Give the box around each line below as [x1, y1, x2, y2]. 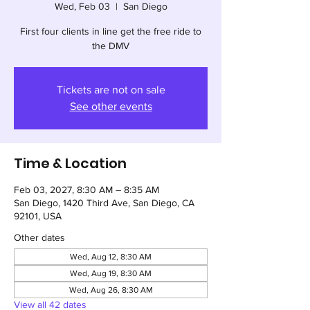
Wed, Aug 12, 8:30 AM [70, 252, 152, 262]
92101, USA [14, 210, 62, 221]
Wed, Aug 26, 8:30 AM [69, 285, 153, 295]
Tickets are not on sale [56, 84, 165, 95]
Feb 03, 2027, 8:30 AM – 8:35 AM [14, 184, 159, 195]
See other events [69, 100, 152, 112]
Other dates [14, 232, 65, 243]
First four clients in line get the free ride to [20, 26, 201, 37]
